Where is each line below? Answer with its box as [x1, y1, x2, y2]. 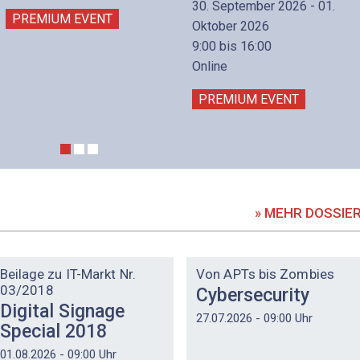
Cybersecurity [196, 284, 309, 306]
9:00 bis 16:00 [192, 38, 272, 54]
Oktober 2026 [192, 18, 269, 34]
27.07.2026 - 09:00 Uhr [196, 311, 313, 326]
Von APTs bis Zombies [196, 266, 334, 283]
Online [192, 58, 227, 74]
